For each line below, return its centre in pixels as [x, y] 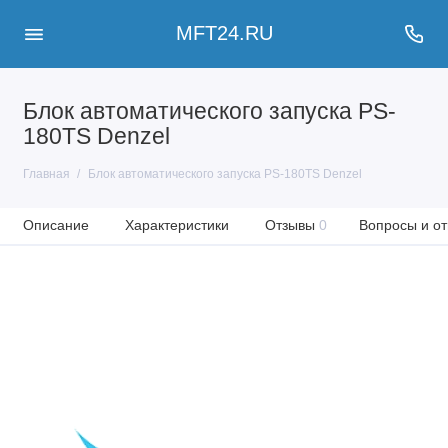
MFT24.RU [224, 33]
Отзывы [289, 225]
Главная [46, 174]
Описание [55, 225]
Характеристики [176, 225]
